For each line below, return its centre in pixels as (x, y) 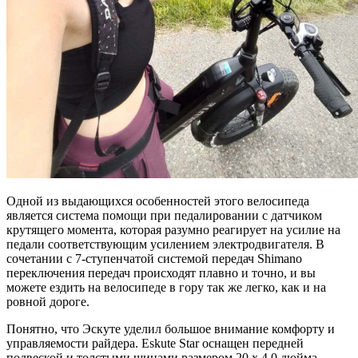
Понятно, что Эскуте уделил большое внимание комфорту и (171, 329)
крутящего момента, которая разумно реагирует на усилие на (173, 230)
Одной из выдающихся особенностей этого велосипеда (158, 201)
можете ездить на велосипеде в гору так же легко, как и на (166, 288)
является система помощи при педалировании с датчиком (164, 216)
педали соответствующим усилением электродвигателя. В (165, 245)
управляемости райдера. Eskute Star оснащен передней (155, 344)
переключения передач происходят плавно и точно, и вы (161, 273)
